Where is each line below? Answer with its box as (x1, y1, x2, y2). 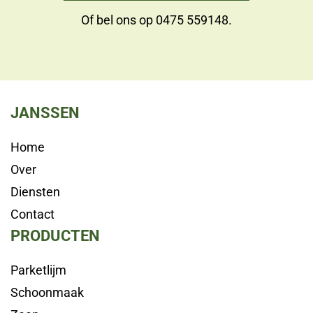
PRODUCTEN (10, 226, 100, 245)
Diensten (10, 184, 60, 199)
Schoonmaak (10, 284, 84, 300)
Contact (10, 206, 54, 221)
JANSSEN (10, 103, 80, 122)
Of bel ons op (81, 12, 156, 27)
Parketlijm (10, 262, 66, 277)
